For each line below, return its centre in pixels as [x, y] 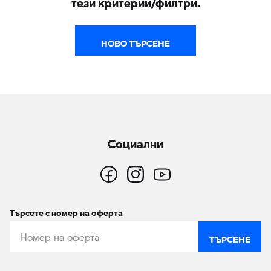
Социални [135, 140]
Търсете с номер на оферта [66, 210]
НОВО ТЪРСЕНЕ [135, 40]
